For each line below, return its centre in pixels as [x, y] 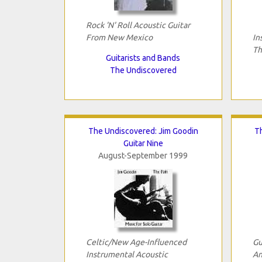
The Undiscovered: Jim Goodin [143, 131]
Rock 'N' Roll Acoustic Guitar [138, 25]
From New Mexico [119, 37]
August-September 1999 [143, 155]
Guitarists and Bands [143, 58]
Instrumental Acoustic [127, 254]
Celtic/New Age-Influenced [136, 242]
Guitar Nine [143, 143]
